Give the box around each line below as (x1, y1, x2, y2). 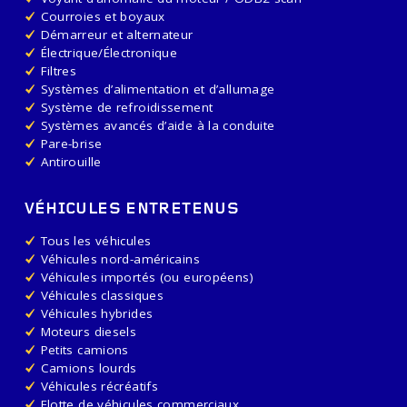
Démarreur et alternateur (40, 25, 194, 43)
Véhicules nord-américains (40, 250, 200, 267)
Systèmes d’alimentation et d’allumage (40, 80, 275, 97)
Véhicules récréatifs (40, 377, 158, 394)
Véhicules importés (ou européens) (40, 268, 253, 285)
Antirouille (40, 153, 102, 170)
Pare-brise (40, 134, 103, 152)
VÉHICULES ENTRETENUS (24, 201, 239, 218)
